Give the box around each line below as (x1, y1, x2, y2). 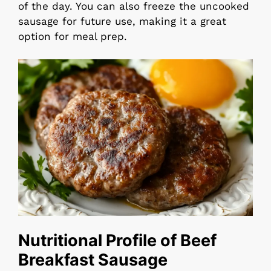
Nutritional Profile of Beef (18, 230, 217, 251)
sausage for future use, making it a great (18, 15, 226, 27)
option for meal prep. (18, 30, 127, 42)
